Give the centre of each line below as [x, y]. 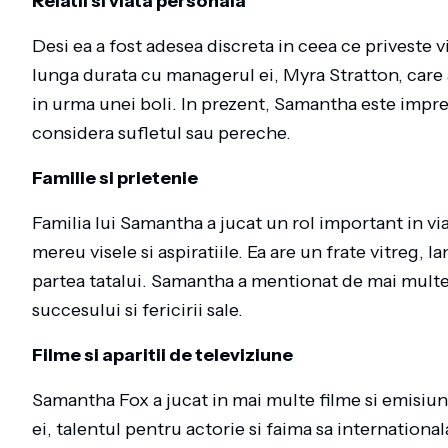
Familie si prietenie [115, 178]
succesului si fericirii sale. [137, 310]
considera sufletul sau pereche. [161, 133]
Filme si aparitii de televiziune [162, 355]
